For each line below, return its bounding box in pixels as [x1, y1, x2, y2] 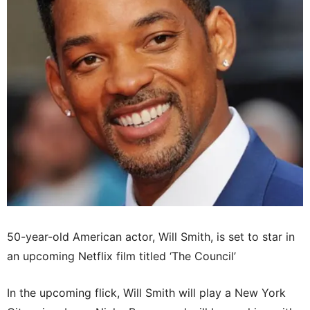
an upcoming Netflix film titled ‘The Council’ [7, 248, 236, 263]
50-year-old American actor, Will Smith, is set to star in [7, 229, 295, 244]
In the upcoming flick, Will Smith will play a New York [7, 285, 286, 300]
